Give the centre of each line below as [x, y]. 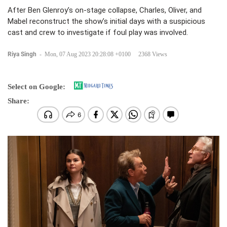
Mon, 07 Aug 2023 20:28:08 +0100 [88, 54]
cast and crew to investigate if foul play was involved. [98, 32]
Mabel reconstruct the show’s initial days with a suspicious [106, 21]
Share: [18, 101]
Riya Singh [23, 54]
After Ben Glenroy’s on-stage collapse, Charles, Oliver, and [105, 10]
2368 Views [153, 54]
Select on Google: [36, 87]
